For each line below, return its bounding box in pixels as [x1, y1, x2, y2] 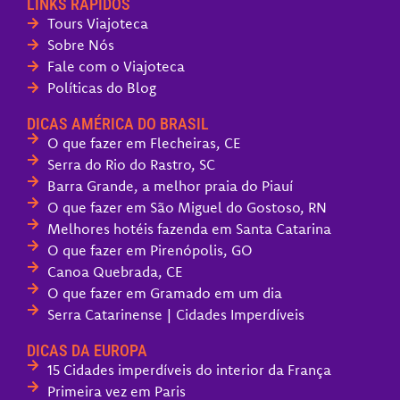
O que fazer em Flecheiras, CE [46, 133, 240, 152]
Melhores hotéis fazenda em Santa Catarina [46, 219, 331, 237]
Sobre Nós [46, 35, 114, 54]
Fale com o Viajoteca [46, 56, 185, 75]
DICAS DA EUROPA [27, 340, 147, 360]
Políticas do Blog [46, 78, 156, 96]
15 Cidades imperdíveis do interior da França [46, 360, 331, 379]
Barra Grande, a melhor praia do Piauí [46, 176, 293, 195]
